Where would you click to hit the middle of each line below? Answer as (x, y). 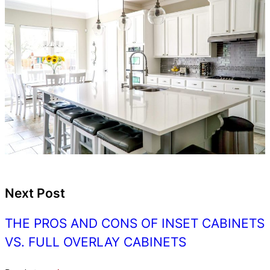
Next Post (35, 193)
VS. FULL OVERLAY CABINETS (96, 242)
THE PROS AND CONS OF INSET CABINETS (135, 223)
